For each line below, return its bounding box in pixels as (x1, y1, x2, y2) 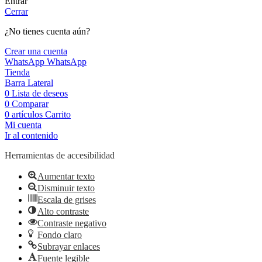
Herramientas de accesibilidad (5, 150, 115, 160)
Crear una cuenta (5, 46, 67, 56)
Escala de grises (37, 194, 96, 205)
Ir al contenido (5, 130, 58, 140)
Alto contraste (37, 206, 89, 216)
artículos (12, 109, 43, 119)
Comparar (12, 98, 49, 109)
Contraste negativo (37, 218, 106, 228)
